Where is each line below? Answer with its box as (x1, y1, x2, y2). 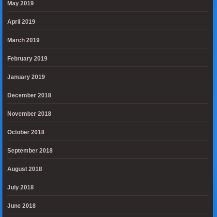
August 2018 (7, 166, 42, 172)
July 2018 (7, 184, 34, 191)
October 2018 (7, 129, 45, 136)
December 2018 (7, 92, 51, 99)
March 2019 (7, 37, 40, 44)
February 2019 (7, 55, 47, 62)
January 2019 (7, 74, 45, 80)
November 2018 (7, 110, 51, 117)
